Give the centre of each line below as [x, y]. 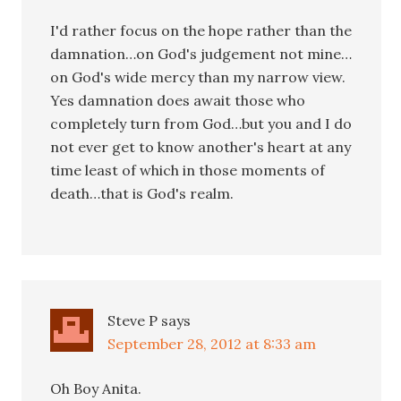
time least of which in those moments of [188, 170]
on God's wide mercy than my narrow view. [198, 77]
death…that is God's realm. [142, 193]
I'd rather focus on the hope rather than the [201, 30]
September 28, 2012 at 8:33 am [212, 343]
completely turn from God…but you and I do [201, 123]
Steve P [133, 320]
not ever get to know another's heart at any [201, 146]
